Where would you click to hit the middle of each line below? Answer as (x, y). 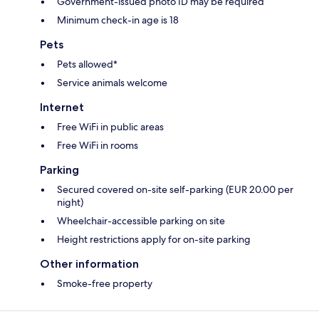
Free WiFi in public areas (110, 126)
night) (70, 202)
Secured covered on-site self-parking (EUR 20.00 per (175, 189)
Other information (89, 263)
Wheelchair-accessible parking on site (141, 220)
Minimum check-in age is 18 (118, 20)
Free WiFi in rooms (98, 145)
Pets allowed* (87, 64)
